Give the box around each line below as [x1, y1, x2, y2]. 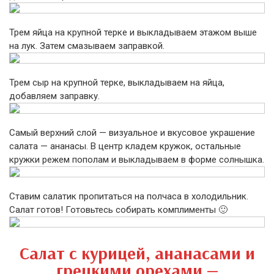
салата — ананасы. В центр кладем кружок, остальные [9, 141, 241, 152]
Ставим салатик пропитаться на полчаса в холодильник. [9, 191, 248, 202]
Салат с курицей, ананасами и [19, 242, 255, 264]
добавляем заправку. [9, 91, 100, 102]
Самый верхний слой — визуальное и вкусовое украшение [9, 127, 255, 138]
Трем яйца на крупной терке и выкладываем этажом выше [9, 27, 257, 38]
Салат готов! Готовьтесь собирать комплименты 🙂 [9, 204, 228, 215]
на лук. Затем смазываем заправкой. [9, 40, 165, 51]
